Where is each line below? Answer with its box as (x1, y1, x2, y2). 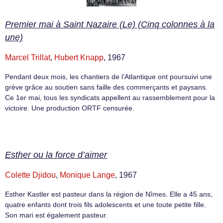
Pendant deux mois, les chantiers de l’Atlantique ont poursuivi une (5, 72, 212, 81)
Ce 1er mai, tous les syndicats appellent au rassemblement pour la (5, 93, 215, 102)
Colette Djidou (5, 171, 56, 180)
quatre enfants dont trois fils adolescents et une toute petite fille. (5, 201, 206, 209)
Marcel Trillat (5, 53, 50, 62)
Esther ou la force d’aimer (5, 150, 107, 160)
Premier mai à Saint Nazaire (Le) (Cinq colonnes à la (5, 19, 215, 29)
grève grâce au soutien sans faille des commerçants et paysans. (5, 83, 208, 91)
